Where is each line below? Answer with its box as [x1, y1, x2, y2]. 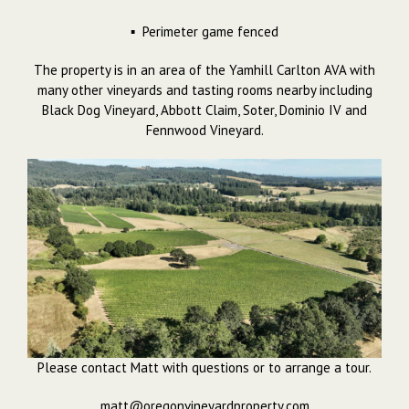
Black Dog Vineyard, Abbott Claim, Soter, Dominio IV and [42, 100, 367, 119]
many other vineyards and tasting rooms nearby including [37, 80, 372, 99]
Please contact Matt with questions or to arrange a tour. [37, 359, 372, 377]
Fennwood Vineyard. [145, 121, 264, 139]
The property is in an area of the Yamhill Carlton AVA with [34, 60, 375, 79]
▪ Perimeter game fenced [131, 22, 278, 40]
